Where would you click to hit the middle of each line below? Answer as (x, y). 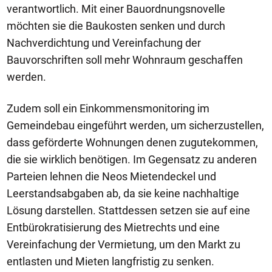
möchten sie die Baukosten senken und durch (116, 26)
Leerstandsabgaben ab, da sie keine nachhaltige (123, 194)
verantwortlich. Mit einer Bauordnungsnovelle (116, 9)
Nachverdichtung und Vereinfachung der (104, 43)
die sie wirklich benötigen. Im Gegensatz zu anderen (132, 160)
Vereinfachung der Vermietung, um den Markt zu (124, 245)
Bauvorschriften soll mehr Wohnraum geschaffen (125, 60)
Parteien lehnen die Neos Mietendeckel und (111, 177)
